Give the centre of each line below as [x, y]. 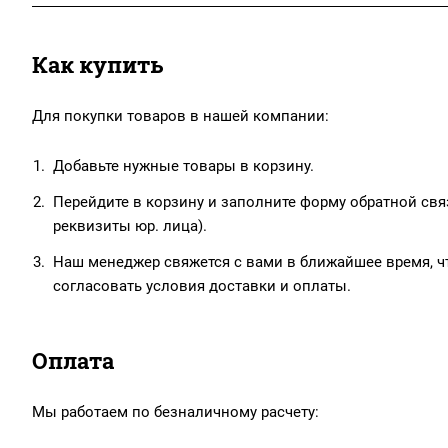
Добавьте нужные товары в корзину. [183, 166]
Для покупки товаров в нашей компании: [180, 116]
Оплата [73, 361]
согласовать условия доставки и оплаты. [202, 286]
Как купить [97, 65]
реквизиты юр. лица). [130, 226]
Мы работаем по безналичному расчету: [175, 412]
